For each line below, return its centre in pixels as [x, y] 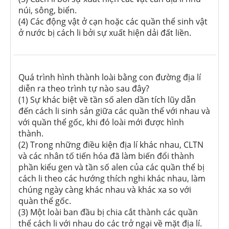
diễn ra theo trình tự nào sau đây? [84, 89]
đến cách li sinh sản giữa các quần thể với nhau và [114, 111]
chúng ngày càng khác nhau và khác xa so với [105, 190]
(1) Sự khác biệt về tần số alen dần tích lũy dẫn [107, 100]
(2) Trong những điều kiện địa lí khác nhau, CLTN [111, 145]
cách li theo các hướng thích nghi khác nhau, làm [112, 179]
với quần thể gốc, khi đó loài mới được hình [101, 122]
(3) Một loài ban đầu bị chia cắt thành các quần [108, 212]
